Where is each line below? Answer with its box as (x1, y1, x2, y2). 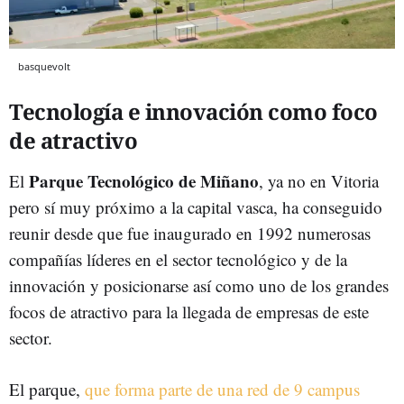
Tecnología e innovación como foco (9, 96, 378, 126)
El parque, (9, 377, 85, 400)
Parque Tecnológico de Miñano (29, 168, 259, 193)
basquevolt (18, 59, 70, 73)
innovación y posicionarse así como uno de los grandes (9, 273, 389, 297)
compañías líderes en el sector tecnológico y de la (9, 247, 347, 271)
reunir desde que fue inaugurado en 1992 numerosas (9, 221, 371, 244)
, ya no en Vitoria (259, 169, 379, 192)
